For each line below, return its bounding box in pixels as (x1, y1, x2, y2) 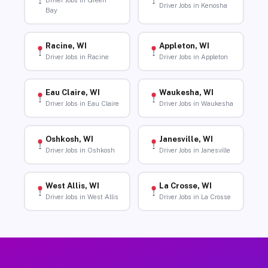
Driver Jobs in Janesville (159, 147, 230, 154)
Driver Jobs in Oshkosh (45, 147, 115, 154)
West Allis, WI (45, 181, 99, 191)
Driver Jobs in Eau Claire (45, 100, 119, 108)
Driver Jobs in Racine (45, 53, 109, 61)
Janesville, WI (159, 135, 213, 144)
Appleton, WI (159, 41, 209, 51)
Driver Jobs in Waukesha (159, 100, 233, 108)
